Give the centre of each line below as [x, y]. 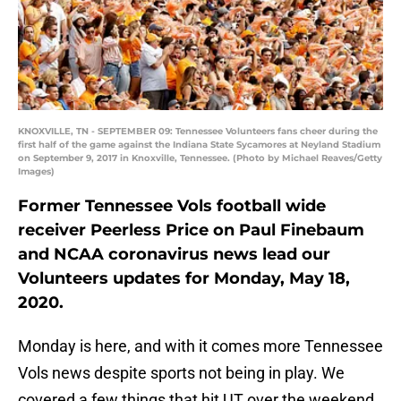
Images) [36, 172]
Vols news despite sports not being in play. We [181, 373]
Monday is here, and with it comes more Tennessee [200, 346]
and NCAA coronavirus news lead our [174, 255]
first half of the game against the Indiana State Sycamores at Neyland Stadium [199, 145]
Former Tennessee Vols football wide [172, 206]
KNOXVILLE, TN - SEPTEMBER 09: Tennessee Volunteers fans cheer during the [198, 132]
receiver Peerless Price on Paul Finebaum [191, 230]
